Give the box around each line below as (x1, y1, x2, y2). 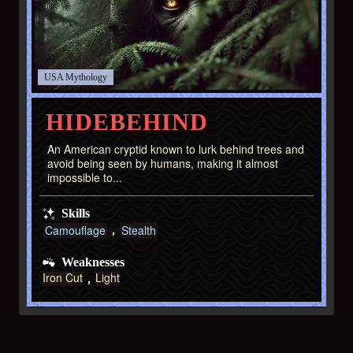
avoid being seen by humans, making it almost (47, 154, 278, 171)
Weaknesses (61, 255, 124, 269)
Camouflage (45, 221, 106, 238)
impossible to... (47, 169, 122, 185)
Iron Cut (43, 269, 83, 285)
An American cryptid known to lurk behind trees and (47, 140, 304, 157)
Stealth (121, 221, 156, 238)
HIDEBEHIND (46, 108, 208, 135)
